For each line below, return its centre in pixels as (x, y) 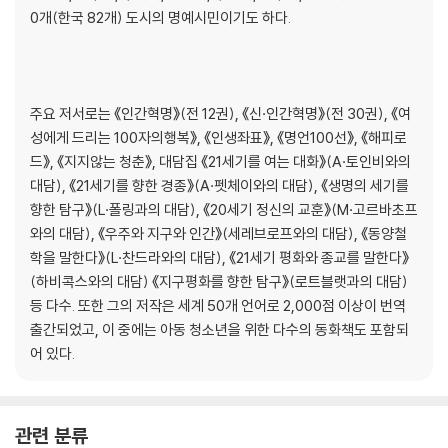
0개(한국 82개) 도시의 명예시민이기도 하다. (160, 18)
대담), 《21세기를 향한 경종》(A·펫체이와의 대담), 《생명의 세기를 (219, 186)
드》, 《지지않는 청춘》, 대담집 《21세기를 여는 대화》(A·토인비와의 (220, 162)
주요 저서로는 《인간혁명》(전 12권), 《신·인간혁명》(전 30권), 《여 (220, 114)
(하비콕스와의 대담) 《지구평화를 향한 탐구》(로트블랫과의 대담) (219, 282)
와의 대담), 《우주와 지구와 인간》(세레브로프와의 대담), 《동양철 (218, 234)
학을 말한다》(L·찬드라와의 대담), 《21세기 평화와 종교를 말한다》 (219, 258)
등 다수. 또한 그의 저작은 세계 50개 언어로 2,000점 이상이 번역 (218, 306)
